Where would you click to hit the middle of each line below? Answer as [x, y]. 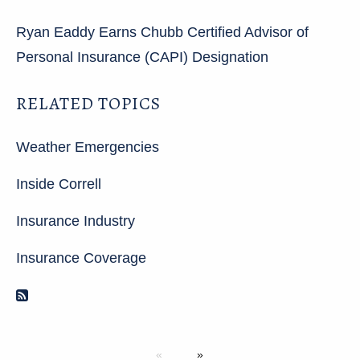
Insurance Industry [76, 221]
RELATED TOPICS [88, 103]
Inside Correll [59, 184]
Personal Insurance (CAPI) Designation [142, 57]
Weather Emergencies [88, 147]
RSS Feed [61, 295]
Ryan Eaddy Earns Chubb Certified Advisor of [162, 32]
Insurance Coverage [81, 258]
